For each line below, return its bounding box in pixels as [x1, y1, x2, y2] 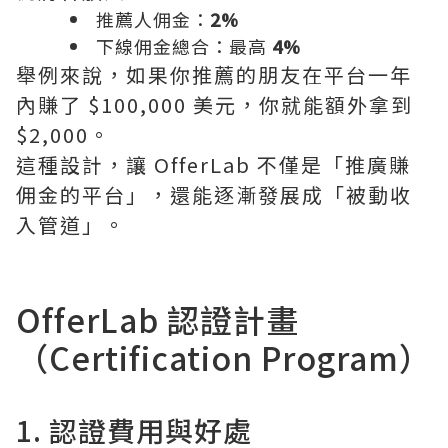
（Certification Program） [16, 333, 432, 380]
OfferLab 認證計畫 [16, 295, 299, 342]
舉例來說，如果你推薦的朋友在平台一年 [16, 59, 412, 89]
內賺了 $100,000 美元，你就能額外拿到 [16, 89, 413, 119]
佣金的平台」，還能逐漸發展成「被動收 [16, 179, 412, 209]
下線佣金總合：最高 [96, 32, 272, 59]
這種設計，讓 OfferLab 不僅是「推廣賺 [16, 149, 411, 179]
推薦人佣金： [96, 5, 210, 32]
